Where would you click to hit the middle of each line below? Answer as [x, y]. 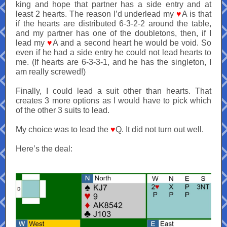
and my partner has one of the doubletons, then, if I [113, 33]
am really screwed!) [51, 72]
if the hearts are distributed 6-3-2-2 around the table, [113, 24]
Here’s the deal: [44, 149]
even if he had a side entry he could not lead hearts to [113, 52]
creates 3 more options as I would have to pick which [113, 101]
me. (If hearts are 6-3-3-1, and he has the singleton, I [113, 62]
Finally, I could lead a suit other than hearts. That [113, 91]
